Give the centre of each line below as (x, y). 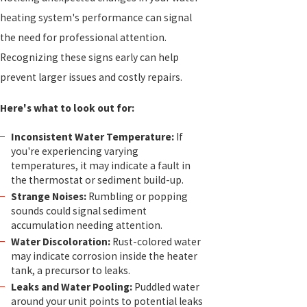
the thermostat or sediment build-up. (97, 180)
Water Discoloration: (60, 242)
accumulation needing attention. (86, 225)
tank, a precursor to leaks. (70, 271)
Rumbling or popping (137, 197)
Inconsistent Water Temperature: (92, 137)
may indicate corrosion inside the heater (104, 256)
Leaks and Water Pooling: (71, 287)
